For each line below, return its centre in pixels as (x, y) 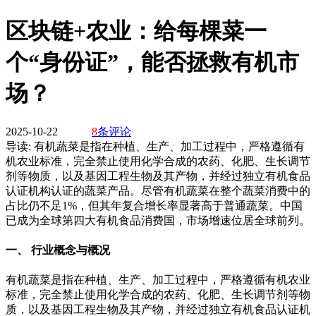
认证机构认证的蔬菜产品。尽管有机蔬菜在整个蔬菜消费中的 (158, 190)
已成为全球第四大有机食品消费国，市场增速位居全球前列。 (158, 220)
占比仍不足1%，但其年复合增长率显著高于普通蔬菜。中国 (154, 205)
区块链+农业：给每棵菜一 (136, 31)
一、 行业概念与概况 (58, 250)
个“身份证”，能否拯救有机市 (152, 62)
